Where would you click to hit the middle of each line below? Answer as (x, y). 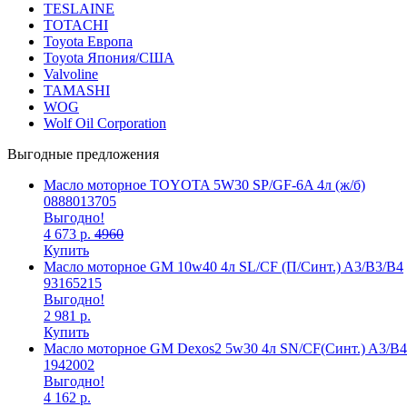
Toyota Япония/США (109, 58)
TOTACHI (76, 25)
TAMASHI (77, 90)
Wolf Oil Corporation (105, 123)
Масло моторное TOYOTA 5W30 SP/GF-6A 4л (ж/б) (204, 185)
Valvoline (71, 74)
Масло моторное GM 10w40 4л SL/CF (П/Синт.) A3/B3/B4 (223, 267)
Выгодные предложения (83, 154)
